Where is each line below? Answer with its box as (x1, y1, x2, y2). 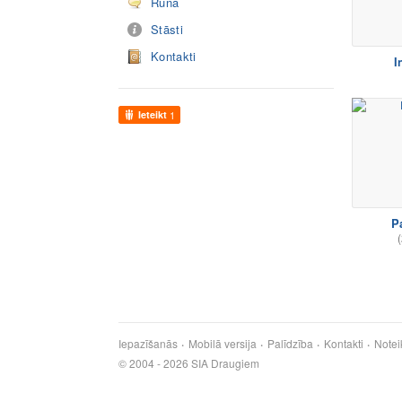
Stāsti (151, 21, 183, 38)
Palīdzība (267, 336, 313, 351)
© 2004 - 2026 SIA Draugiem (118, 355, 259, 371)
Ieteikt (138, 108, 167, 121)
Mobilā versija (188, 336, 257, 351)
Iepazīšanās (118, 336, 178, 351)
